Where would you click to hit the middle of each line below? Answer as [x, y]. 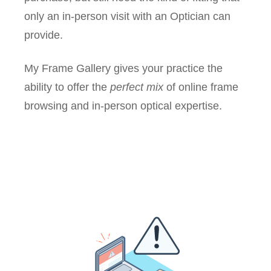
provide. [44, 35]
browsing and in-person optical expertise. [125, 106]
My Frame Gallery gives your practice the [123, 68]
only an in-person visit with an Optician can [127, 16]
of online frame [201, 87]
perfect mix [137, 87]
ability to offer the [67, 87]
